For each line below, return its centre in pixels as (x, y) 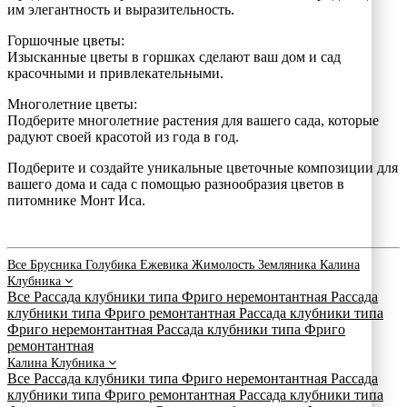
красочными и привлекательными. (115, 73)
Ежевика (166, 264)
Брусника (58, 264)
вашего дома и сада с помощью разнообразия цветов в (176, 184)
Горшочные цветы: (66, 40)
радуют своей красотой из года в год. (123, 136)
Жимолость (225, 264)
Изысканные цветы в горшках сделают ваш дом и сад (174, 56)
